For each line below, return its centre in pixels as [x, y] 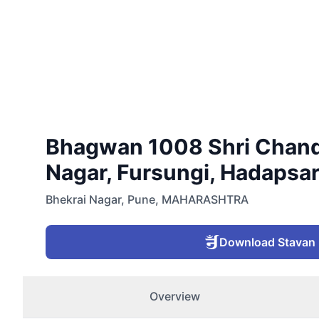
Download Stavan [267, 242]
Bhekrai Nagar [83, 199]
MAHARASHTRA [205, 199]
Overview [174, 296]
